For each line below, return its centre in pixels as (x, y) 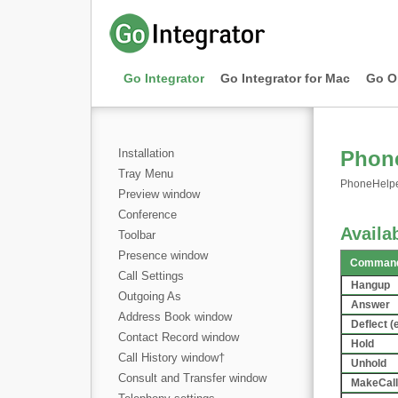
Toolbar (137, 235)
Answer (370, 305)
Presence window (163, 255)
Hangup (370, 285)
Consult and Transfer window (192, 378)
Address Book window (175, 317)
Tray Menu (146, 174)
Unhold (369, 363)
